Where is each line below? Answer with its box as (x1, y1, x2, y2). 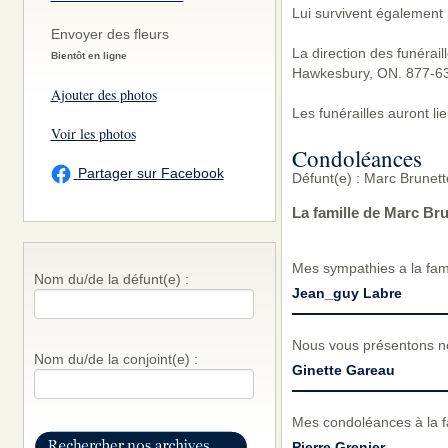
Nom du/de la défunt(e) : (33, 271, 189, 288)
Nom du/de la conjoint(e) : (33, 351, 198, 368)
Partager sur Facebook (77, 165, 224, 181)
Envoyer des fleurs (50, 26, 169, 42)
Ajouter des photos (50, 85, 157, 104)
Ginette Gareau (291, 361, 395, 378)
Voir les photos (50, 124, 136, 143)
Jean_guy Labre (291, 284, 402, 301)
